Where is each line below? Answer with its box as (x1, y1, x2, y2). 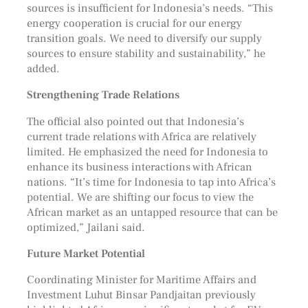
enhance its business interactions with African (26, 159, 252, 174)
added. (26, 61, 60, 76)
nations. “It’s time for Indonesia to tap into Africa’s (26, 174, 276, 189)
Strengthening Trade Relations (26, 87, 179, 102)
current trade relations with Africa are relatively (26, 129, 256, 144)
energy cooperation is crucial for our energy (26, 16, 242, 31)
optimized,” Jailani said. (26, 219, 145, 234)
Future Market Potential (26, 245, 145, 261)
